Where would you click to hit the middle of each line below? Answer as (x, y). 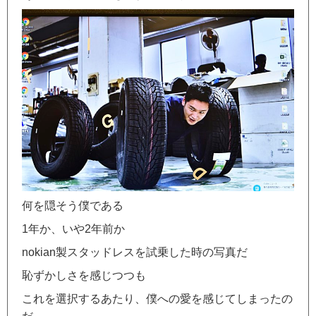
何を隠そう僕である (73, 206)
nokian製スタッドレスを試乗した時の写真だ (135, 253)
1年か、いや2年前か (73, 229)
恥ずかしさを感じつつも (84, 276)
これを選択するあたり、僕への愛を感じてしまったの (157, 299)
